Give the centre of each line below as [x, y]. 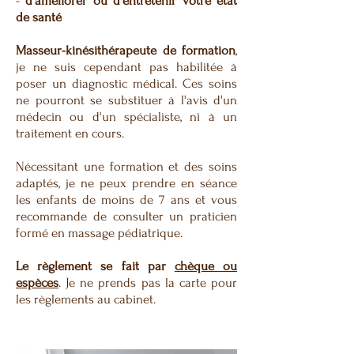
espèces [37, 282]
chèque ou [206, 266]
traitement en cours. [72, 133]
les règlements [55, 299]
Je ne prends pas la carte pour [152, 282]
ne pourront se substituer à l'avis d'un [126, 100]
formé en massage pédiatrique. [101, 233]
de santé [39, 17]
